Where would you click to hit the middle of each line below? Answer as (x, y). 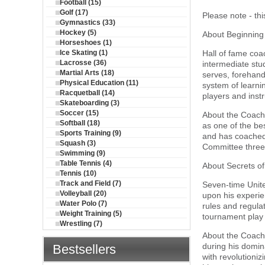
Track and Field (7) (91, 183)
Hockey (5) (78, 33)
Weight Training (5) (91, 214)
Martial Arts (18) (87, 73)
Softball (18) (80, 123)
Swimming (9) (83, 153)
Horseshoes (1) (86, 43)
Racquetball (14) (87, 93)
